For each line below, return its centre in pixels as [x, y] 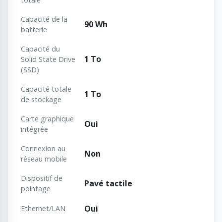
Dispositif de [42, 178]
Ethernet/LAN [43, 209]
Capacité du [40, 49]
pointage [36, 189]
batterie [34, 30]
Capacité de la [44, 19]
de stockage [41, 100]
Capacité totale [46, 89]
